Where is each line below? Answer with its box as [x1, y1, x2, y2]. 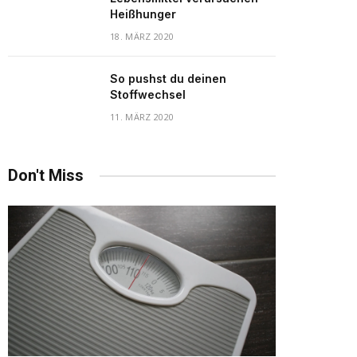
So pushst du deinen [110, 72, 226, 85]
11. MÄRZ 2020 [110, 111, 175, 123]
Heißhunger [110, 7, 176, 21]
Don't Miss [8, 166, 84, 185]
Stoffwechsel [110, 88, 186, 101]
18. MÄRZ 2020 [110, 30, 175, 42]
